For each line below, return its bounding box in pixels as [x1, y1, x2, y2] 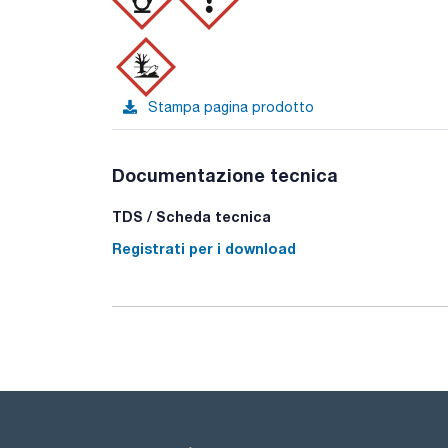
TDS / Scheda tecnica [112, 208, 271, 225]
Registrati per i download [112, 240, 296, 257]
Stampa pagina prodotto [148, 99, 314, 115]
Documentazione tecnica [112, 164, 338, 186]
